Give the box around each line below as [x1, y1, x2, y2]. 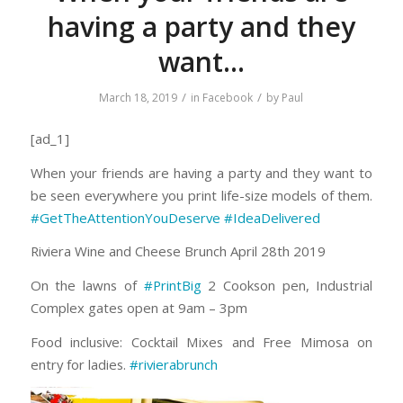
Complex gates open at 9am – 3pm [30, 298, 247, 317]
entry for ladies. [30, 354, 130, 373]
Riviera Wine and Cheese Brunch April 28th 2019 [30, 242, 326, 261]
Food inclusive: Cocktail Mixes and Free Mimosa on [30, 332, 373, 351]
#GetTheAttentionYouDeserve [30, 208, 220, 227]
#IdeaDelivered [223, 208, 320, 227]
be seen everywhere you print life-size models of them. [30, 185, 373, 204]
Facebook [202, 90, 254, 106]
